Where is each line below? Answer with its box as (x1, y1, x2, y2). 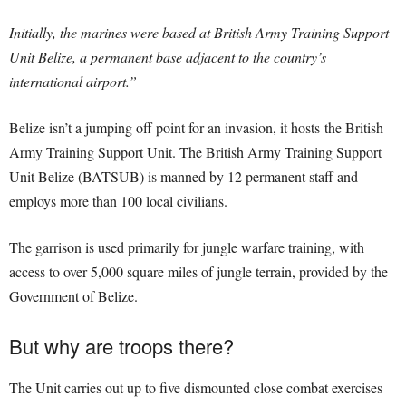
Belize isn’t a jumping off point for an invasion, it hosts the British (9, 117, 383, 137)
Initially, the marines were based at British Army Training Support (9, 22, 389, 42)
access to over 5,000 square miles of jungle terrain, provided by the (9, 261, 388, 281)
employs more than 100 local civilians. (9, 190, 227, 210)
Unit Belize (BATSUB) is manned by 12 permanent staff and (9, 166, 358, 186)
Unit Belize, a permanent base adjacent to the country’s (9, 46, 326, 66)
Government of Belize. (9, 285, 138, 305)
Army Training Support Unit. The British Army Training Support (9, 141, 382, 161)
